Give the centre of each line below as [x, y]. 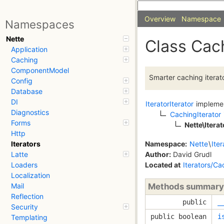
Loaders [24, 165]
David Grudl [191, 154]
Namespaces [40, 24]
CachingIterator [195, 114]
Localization [30, 175]
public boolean [178, 216]
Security [24, 207]
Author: [158, 154]
